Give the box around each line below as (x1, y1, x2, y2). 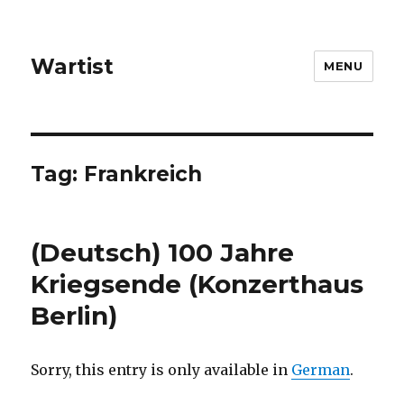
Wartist (31, 53, 115, 79)
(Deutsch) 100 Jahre (31, 237, 295, 268)
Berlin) (31, 300, 118, 331)
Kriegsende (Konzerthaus (31, 269, 364, 299)
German (291, 361, 351, 379)
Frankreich (84, 161, 203, 187)
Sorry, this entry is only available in (31, 361, 292, 379)
